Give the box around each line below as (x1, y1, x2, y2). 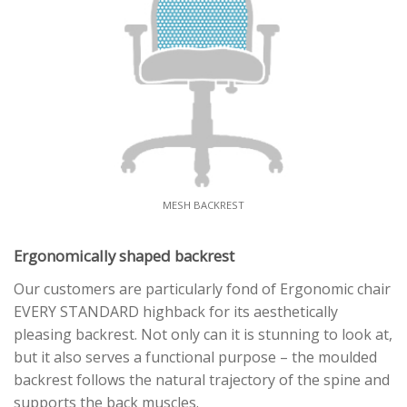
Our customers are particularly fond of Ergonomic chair (14, 278, 391, 299)
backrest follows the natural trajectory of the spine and (14, 369, 390, 390)
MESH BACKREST (163, 197, 244, 212)
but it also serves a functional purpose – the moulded (14, 346, 377, 367)
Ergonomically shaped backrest (14, 245, 234, 267)
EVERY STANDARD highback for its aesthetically (14, 301, 338, 322)
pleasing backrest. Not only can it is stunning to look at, (14, 323, 392, 344)
